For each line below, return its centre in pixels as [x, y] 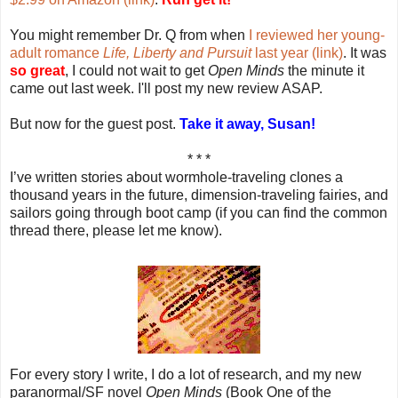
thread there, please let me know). [116, 230]
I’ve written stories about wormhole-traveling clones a [176, 177]
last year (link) [297, 52]
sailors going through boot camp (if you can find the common [199, 212]
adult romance [56, 52]
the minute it [324, 70]
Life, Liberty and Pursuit [177, 52]
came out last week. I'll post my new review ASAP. [166, 88]
